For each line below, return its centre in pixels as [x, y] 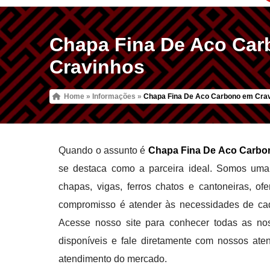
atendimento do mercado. [113, 259]
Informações [114, 96]
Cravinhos [97, 67]
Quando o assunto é [103, 150]
